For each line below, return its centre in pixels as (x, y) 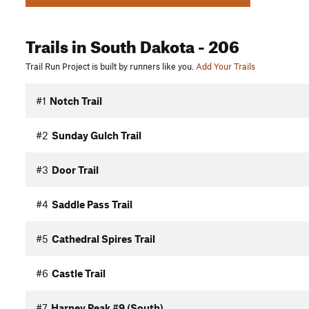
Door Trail (75, 169)
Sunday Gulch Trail (97, 135)
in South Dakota (131, 44)
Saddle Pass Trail (92, 204)
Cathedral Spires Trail (103, 238)
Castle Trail (79, 273)
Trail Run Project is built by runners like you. (110, 66)
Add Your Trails (226, 66)
